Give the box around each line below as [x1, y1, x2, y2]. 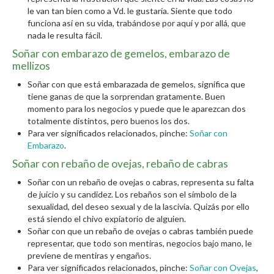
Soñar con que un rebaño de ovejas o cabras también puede [28, 226, 253, 236]
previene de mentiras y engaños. [28, 250, 151, 261]
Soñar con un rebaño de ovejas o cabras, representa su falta [28, 177, 254, 187]
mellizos [12, 59, 50, 72]
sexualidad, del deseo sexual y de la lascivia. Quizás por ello [28, 201, 250, 212]
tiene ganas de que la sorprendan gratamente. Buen [28, 91, 225, 102]
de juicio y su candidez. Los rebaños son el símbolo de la [28, 189, 237, 199]
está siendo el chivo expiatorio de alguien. [28, 213, 186, 224]
